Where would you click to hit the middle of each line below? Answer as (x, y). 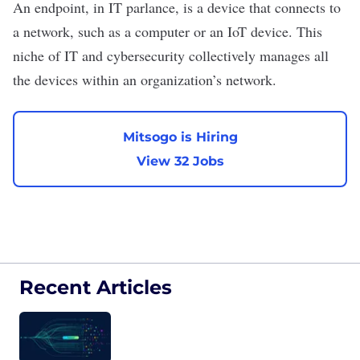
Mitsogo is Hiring (180, 137)
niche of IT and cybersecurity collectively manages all (171, 55)
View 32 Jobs (180, 161)
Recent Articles (96, 287)
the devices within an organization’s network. (145, 80)
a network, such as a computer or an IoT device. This (168, 31)
